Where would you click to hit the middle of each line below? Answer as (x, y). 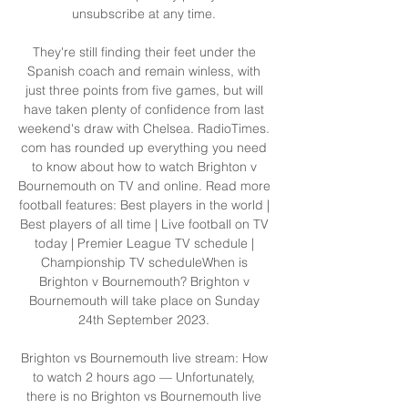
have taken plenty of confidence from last (144, 109)
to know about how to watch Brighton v (144, 166)
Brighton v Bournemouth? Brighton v (144, 281)
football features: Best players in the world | (144, 204)
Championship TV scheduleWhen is (144, 262)
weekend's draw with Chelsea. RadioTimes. (144, 128)
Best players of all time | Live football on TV (144, 224)
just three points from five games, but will (144, 90)
